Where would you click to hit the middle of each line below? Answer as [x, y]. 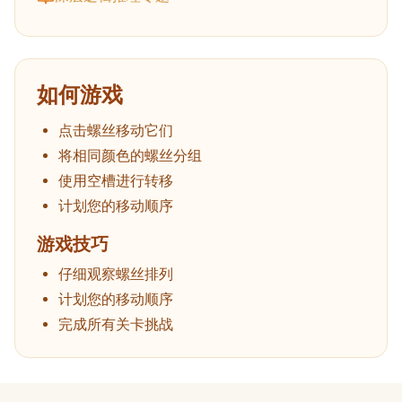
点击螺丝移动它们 [116, 130]
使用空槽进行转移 [116, 180]
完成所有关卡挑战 [116, 324]
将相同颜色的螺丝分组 [130, 155]
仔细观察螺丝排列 [116, 274]
